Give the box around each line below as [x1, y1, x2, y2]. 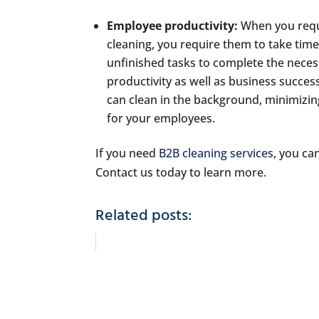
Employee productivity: [107, 18, 239, 33]
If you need [95, 145, 159, 161]
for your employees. [107, 110, 216, 126]
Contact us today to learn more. [95, 164, 267, 180]
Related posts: [95, 204, 193, 229]
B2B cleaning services [159, 145, 274, 161]
